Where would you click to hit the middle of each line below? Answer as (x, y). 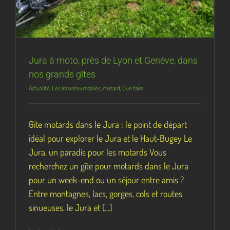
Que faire (133, 88)
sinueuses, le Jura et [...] (70, 207)
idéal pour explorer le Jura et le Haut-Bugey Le (110, 138)
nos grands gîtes (62, 74)
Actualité (39, 88)
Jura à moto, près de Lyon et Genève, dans (113, 60)
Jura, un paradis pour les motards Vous (98, 152)
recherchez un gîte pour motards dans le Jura (109, 166)
